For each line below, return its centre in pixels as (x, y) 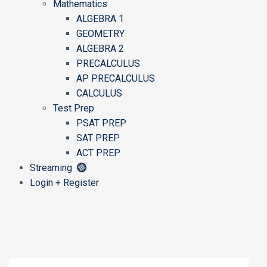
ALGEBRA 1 (100, 19)
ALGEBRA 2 (100, 49)
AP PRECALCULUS (116, 78)
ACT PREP (98, 153)
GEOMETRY (100, 34)
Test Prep (74, 108)
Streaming (53, 168)
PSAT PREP (101, 123)
